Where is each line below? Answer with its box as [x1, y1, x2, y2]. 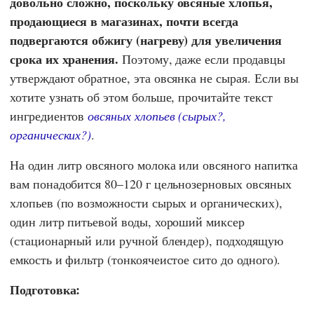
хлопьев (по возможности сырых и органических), [10, 194, 282, 212]
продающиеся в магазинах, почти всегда [10, 12, 239, 31]
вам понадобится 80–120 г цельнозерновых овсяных [10, 175, 292, 193]
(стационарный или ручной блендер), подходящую [10, 232, 283, 250]
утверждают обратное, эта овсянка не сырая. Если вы [10, 69, 299, 87]
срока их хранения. [10, 50, 119, 69]
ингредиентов [10, 107, 88, 125]
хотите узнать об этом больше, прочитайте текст [10, 88, 273, 106]
